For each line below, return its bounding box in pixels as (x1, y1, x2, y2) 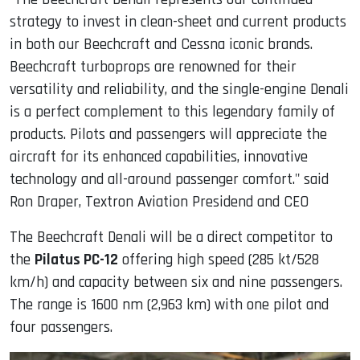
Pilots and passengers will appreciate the (66, 125, 327, 145)
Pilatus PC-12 (35, 250, 118, 271)
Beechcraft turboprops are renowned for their (10, 57, 297, 78)
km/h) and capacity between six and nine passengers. (10, 272, 342, 293)
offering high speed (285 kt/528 (118, 250, 319, 271)
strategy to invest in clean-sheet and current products (10, 12, 346, 33)
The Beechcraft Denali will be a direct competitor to (10, 227, 333, 248)
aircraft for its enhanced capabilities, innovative (10, 147, 308, 168)
